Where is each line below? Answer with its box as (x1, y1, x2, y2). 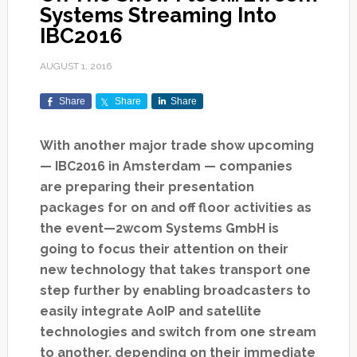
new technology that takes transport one (39, 262, 311, 278)
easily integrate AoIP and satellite (39, 304, 261, 320)
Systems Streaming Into (39, 3, 277, 28)
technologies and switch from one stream (39, 324, 316, 340)
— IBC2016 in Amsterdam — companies (39, 159, 292, 175)
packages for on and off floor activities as (39, 200, 312, 216)
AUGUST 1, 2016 (39, 61, 112, 73)
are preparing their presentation (39, 179, 254, 195)
